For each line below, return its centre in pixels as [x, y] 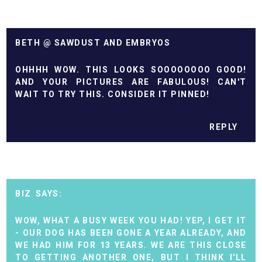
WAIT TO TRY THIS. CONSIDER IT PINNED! [113, 94]
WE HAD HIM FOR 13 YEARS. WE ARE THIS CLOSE [131, 245]
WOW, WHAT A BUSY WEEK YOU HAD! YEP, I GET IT [131, 221]
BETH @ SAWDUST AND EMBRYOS [93, 42]
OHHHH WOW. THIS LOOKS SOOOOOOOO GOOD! [131, 69]
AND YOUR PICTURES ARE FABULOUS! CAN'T [131, 82]
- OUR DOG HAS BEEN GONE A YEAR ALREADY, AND [131, 233]
